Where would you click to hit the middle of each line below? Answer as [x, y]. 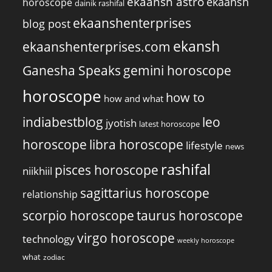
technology [49, 239]
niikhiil [38, 171]
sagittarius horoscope [145, 193]
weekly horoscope [206, 240]
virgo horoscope [126, 238]
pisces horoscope [107, 170]
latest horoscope [170, 124]
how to [185, 97]
